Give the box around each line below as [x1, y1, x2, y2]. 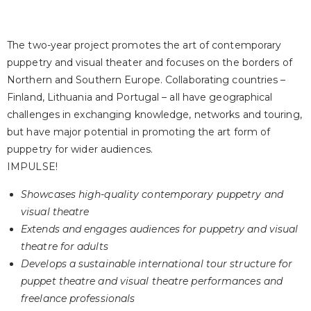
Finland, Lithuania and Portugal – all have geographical [7, 90, 273, 103]
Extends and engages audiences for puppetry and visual [21, 222, 299, 235]
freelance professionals [21, 292, 135, 305]
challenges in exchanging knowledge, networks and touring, [7, 108, 302, 121]
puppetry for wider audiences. [7, 142, 153, 155]
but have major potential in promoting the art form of [7, 125, 271, 138]
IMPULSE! [7, 160, 58, 173]
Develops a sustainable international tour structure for [21, 257, 293, 270]
